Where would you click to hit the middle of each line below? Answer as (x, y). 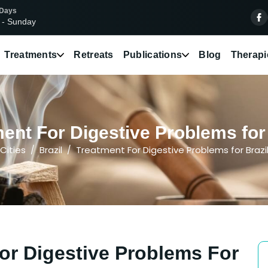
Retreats (94, 55)
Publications (153, 55)
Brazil (51, 150)
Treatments (31, 55)
